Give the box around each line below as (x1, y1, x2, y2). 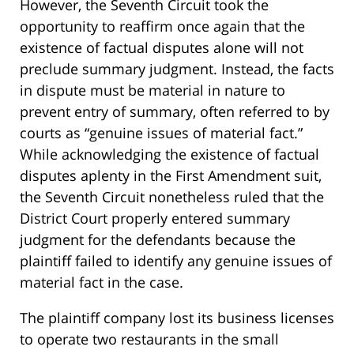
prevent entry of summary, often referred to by (20, 102, 330, 122)
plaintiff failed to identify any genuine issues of (20, 251, 332, 271)
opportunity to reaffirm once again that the (20, 17, 305, 36)
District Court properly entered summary (20, 209, 290, 228)
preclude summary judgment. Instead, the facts (20, 59, 334, 79)
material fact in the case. (20, 273, 183, 292)
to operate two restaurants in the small (20, 330, 279, 349)
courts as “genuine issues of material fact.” (20, 123, 303, 143)
